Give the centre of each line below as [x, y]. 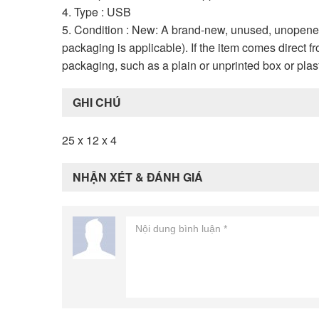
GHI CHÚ [97, 102]
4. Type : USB [96, 11]
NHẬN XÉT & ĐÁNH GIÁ [138, 177]
